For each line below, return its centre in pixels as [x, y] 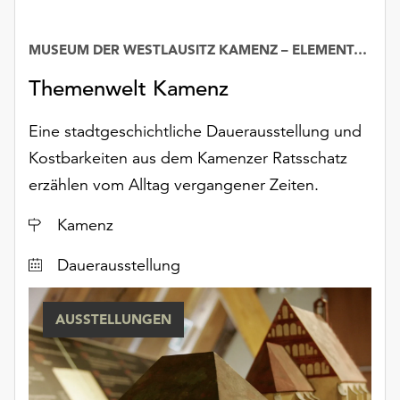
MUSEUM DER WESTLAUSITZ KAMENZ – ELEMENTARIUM [360, 50]
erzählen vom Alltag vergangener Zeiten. [174, 185]
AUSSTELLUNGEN [113, 320]
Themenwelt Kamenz [129, 89]
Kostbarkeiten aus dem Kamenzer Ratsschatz [188, 158]
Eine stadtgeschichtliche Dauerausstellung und [195, 131]
